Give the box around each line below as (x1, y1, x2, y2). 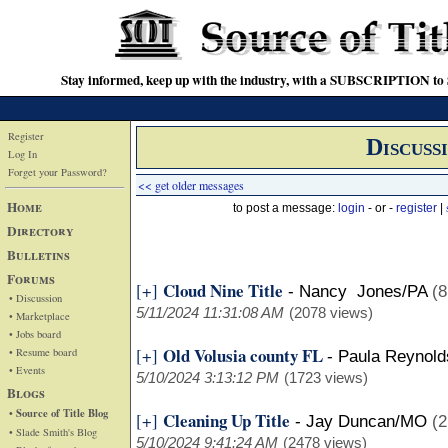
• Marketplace (9, 308, 70, 323)
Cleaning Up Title (163, 408, 290, 433)
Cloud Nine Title (163, 278, 283, 303)
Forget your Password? (8, 165, 107, 179)
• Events (9, 362, 45, 377)
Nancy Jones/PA (299, 282, 427, 301)
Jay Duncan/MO (306, 412, 427, 431)
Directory (7, 220, 74, 241)
